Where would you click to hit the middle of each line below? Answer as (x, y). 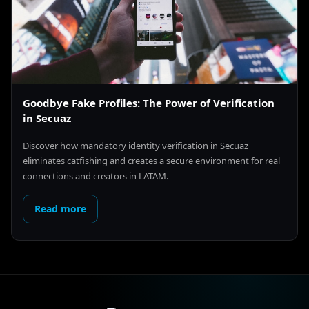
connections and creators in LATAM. (96, 176)
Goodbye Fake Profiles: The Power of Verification (149, 103)
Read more (60, 209)
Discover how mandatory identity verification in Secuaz (136, 146)
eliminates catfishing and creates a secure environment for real (151, 161)
